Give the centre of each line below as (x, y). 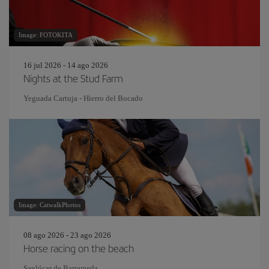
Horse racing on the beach (79, 248)
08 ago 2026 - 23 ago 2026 (67, 235)
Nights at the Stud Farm (73, 78)
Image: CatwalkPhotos (50, 204)
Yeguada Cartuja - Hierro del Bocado (83, 98)
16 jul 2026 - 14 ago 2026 (66, 65)
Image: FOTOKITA (46, 35)
